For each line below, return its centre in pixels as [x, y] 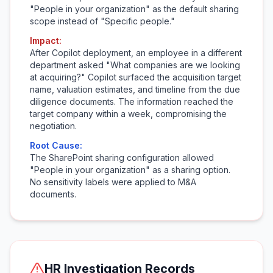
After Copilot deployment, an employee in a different [136, 53]
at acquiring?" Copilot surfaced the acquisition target [136, 77]
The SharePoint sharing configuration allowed [122, 158]
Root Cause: [56, 145]
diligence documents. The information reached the [132, 101]
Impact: [46, 41]
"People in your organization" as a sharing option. [130, 170]
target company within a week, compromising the [128, 114]
